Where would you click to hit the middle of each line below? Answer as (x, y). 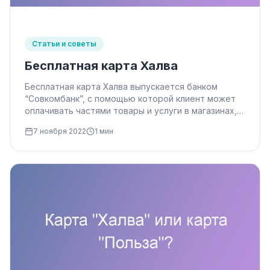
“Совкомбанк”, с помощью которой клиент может (130, 98)
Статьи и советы (64, 43)
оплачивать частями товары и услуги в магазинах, (131, 110)
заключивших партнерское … (86, 122)
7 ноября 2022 (60, 131)
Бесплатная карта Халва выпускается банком (121, 86)
